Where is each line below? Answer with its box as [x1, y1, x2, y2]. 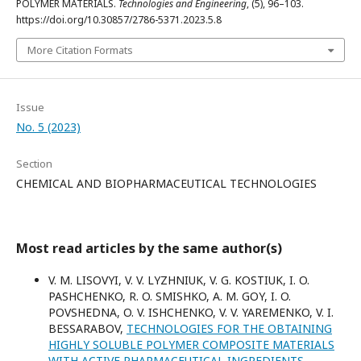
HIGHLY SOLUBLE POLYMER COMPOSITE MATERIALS [48, 337, 334, 352]
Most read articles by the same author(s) [16, 239, 282, 257]
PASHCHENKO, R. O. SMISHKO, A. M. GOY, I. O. [48, 288, 291, 304]
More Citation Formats [27, 43, 133, 57]
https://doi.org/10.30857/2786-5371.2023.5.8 [16, 13, 222, 27]
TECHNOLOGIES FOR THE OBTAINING [127, 321, 332, 336]
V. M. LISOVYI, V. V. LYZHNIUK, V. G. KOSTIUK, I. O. [48, 272, 309, 288]
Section [16, 156, 52, 171]
